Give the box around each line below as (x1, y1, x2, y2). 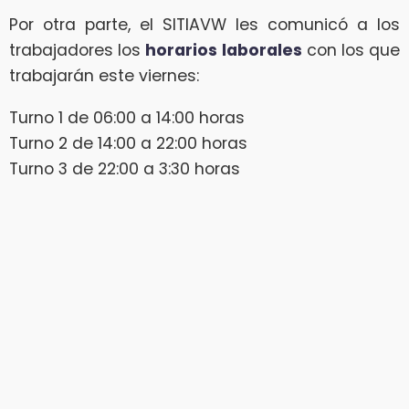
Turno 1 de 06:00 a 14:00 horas (9, 106, 245, 129)
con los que (301, 38, 401, 61)
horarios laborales (145, 38, 302, 61)
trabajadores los (9, 38, 146, 61)
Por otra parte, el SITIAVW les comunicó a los (9, 13, 400, 36)
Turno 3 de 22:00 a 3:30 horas (9, 157, 240, 180)
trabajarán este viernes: (9, 64, 199, 87)
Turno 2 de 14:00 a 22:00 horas (9, 131, 247, 154)
